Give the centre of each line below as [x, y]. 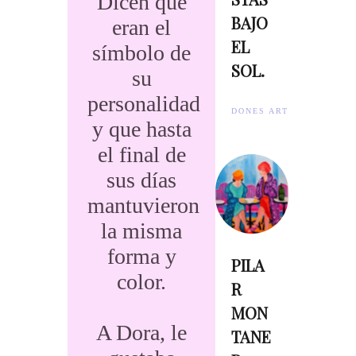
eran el [142, 27]
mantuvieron [143, 205]
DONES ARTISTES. [277, 111]
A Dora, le [142, 333]
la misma [142, 231]
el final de [141, 155]
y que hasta [141, 129]
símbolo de [142, 53]
